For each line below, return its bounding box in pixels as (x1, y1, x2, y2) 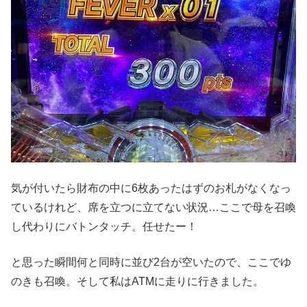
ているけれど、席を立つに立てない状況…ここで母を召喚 (11, 201, 296, 213)
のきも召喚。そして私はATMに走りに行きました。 (11, 275, 264, 287)
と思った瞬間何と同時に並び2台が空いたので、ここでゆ (11, 256, 291, 268)
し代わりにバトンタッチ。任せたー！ (11, 220, 197, 232)
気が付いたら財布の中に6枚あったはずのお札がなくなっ (11, 182, 291, 194)
